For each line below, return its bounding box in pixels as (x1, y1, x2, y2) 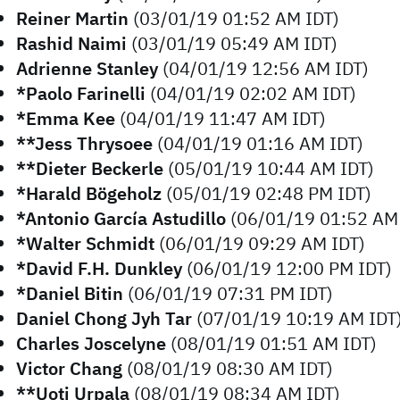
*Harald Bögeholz (16, 181, 162, 205)
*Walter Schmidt (16, 231, 154, 255)
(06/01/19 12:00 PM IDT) (182, 256, 392, 280)
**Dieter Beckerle (16, 156, 163, 180)
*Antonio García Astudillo (16, 206, 226, 230)
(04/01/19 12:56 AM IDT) (158, 56, 369, 80)
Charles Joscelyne (16, 331, 166, 355)
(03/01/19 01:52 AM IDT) (129, 6, 339, 30)
